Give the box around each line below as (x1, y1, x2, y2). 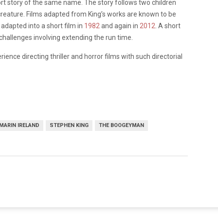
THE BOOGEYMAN (99, 122, 144, 128)
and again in (100, 21, 140, 30)
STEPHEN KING (50, 122, 89, 128)
